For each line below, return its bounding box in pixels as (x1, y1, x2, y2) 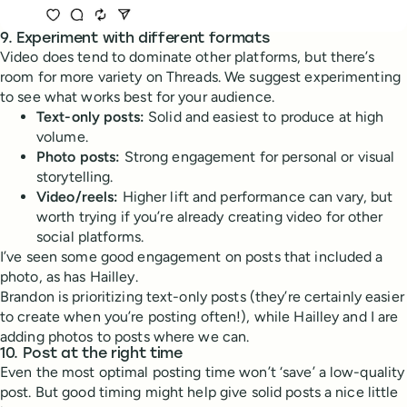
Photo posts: (36, 147, 121, 165)
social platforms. (36, 227, 144, 245)
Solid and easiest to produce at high (144, 107, 384, 125)
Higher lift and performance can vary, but (118, 187, 393, 205)
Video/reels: (36, 187, 119, 205)
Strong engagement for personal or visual (120, 147, 395, 165)
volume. (36, 127, 88, 145)
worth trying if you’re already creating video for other (36, 207, 383, 225)
